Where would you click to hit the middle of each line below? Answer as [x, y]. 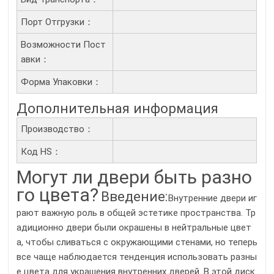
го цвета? [57, 195]
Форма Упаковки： [61, 82]
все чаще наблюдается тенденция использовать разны [137, 257]
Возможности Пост [63, 44]
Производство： [57, 129]
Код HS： [41, 151]
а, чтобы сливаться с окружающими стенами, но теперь [137, 243]
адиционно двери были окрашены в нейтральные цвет [134, 228]
